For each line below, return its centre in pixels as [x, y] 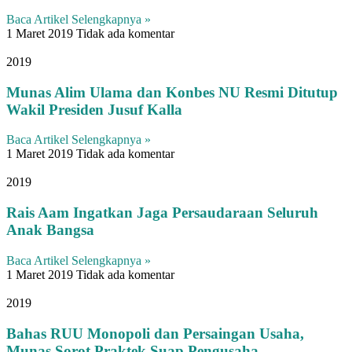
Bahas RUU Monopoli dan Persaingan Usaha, [155, 333]
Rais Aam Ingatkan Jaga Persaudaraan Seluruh [162, 213]
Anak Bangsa [50, 230]
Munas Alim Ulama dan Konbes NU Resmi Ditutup [172, 92]
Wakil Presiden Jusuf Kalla [94, 109]
